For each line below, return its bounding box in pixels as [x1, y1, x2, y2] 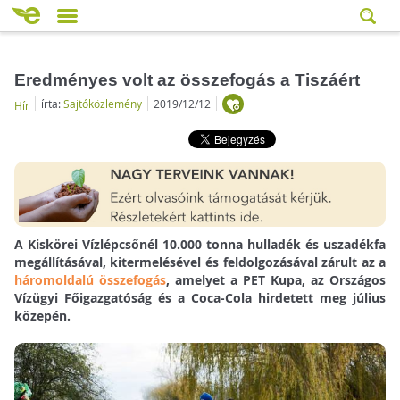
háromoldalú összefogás [13, 271, 166, 289]
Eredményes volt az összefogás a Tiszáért [13, 70, 360, 89]
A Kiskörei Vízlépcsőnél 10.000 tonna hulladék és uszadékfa [13, 236, 387, 254]
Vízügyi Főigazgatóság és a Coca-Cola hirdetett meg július [13, 289, 387, 307]
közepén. [13, 307, 71, 325]
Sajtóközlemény [62, 96, 142, 111]
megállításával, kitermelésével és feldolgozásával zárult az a [13, 254, 387, 271]
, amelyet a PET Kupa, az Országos [165, 271, 387, 289]
